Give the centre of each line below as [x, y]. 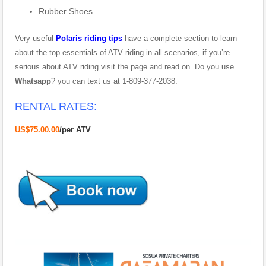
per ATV [76, 129]
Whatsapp [33, 81]
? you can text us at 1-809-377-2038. [114, 81]
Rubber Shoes [66, 11]
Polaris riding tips [89, 38]
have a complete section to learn [180, 38]
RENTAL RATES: [56, 106]
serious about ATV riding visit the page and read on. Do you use [124, 66]
